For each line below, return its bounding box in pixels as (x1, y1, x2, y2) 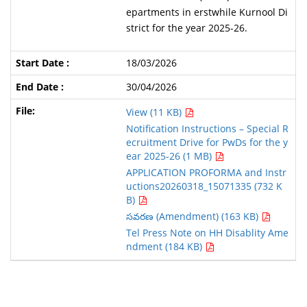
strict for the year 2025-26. (125, 21, 247, 34)
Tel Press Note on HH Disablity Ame (125, 226, 288, 239)
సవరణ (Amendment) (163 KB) (125, 210, 261, 223)
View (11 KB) (125, 106, 184, 119)
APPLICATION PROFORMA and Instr (125, 166, 286, 179)
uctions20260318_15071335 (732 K (125, 180, 282, 193)
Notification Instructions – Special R (125, 122, 288, 135)
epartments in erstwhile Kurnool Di (125, 5, 288, 19)
